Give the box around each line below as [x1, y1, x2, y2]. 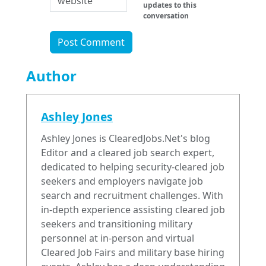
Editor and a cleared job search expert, [41, 146, 214, 160]
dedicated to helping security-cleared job [41, 160, 224, 174]
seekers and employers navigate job [41, 175, 203, 188]
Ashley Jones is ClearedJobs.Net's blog [41, 132, 210, 145]
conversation [143, 11, 189, 21]
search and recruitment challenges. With [41, 189, 223, 202]
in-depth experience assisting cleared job [41, 203, 225, 217]
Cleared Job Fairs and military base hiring [41, 246, 224, 259]
